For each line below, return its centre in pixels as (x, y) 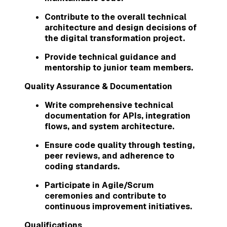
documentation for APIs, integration (118, 116)
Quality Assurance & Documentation (98, 86)
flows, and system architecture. (109, 126)
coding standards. (82, 166)
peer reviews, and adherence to (109, 156)
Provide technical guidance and (110, 57)
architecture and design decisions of (121, 27)
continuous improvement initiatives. (118, 206)
